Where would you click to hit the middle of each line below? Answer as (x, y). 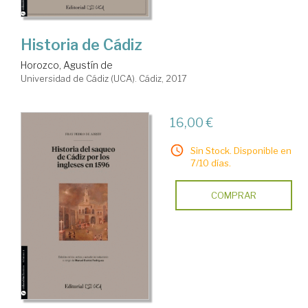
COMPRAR (233, 195)
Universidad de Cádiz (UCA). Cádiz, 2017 (104, 78)
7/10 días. (210, 163)
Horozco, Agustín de (67, 65)
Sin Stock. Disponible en (241, 150)
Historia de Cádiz (81, 44)
